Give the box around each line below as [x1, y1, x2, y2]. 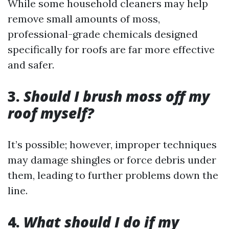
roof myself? [8, 103, 94, 123]
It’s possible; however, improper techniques [8, 138, 217, 151]
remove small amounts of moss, [8, 12, 160, 25]
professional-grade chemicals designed [8, 28, 198, 40]
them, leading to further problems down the [8, 169, 218, 181]
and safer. [8, 58, 54, 71]
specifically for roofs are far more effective [8, 43, 215, 56]
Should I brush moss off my [24, 86, 210, 106]
